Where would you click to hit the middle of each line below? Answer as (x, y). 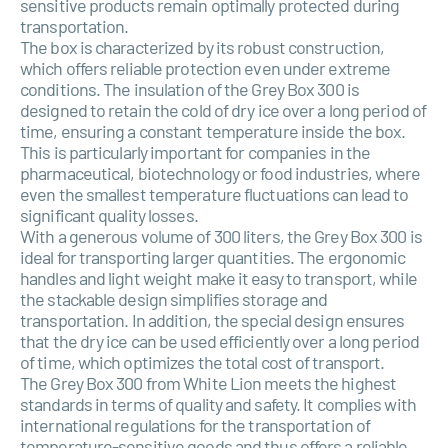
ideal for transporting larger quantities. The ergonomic (213, 257)
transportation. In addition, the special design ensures (212, 320)
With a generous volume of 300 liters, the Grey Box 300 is (221, 236)
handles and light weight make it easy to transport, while (218, 278)
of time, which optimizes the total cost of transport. (202, 362)
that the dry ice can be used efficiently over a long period (219, 341)
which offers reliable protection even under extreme (205, 68)
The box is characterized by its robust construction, (202, 47)
